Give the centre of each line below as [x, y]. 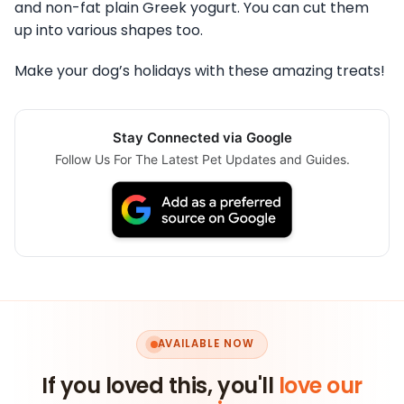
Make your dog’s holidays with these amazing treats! [200, 70]
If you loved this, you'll [160, 385]
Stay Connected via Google [202, 137]
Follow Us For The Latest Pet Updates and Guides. [202, 159]
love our [320, 385]
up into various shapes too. [109, 30]
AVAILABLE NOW [206, 344]
